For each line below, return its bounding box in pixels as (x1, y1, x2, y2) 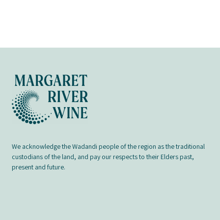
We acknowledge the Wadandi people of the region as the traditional (12, 141, 205, 151)
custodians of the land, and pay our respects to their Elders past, (12, 152, 194, 161)
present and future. (12, 162, 65, 171)
